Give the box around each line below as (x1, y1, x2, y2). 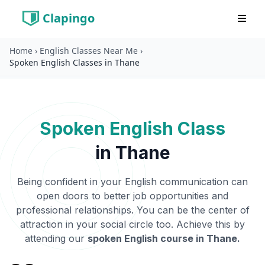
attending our (25, 232, 85, 244)
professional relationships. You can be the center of (15, 204, 250, 216)
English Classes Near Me (40, 45, 138, 56)
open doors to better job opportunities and (37, 190, 228, 202)
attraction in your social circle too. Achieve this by (20, 218, 245, 230)
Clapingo (43, 10, 95, 26)
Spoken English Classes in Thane (9, 57, 140, 68)
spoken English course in (88, 232, 206, 244)
